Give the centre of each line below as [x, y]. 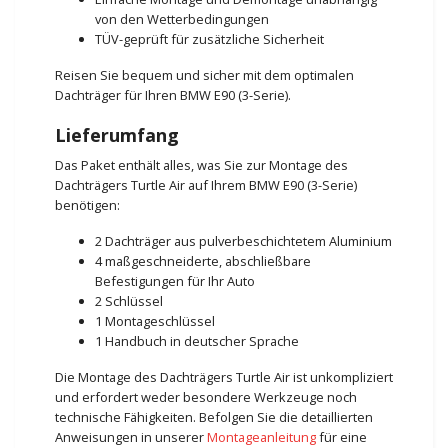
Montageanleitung [261, 436]
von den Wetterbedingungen [182, 18]
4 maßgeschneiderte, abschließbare [203, 260]
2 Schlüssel [129, 300]
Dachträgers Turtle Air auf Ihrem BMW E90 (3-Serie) [206, 184]
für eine [341, 436]
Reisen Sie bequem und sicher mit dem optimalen [204, 74]
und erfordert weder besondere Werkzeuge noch [206, 396]
